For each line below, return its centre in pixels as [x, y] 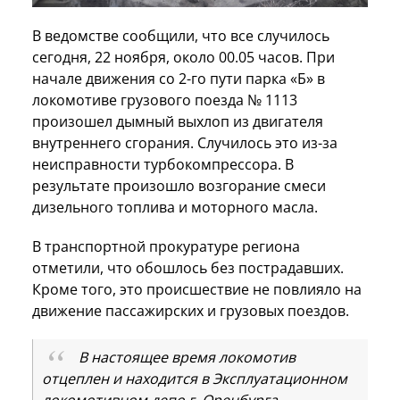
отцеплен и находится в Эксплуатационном [195, 378]
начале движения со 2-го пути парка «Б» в [179, 78]
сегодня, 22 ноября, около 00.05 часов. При [183, 57]
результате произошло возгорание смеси [179, 185]
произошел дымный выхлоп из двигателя [178, 121]
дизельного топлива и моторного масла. [175, 207]
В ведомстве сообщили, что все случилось [181, 35]
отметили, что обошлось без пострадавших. [188, 267]
